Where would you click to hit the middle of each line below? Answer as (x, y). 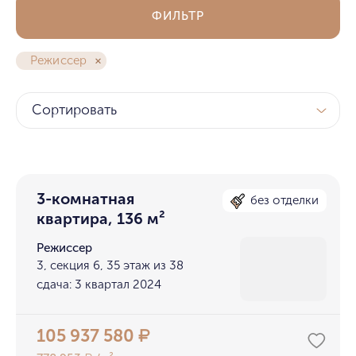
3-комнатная (86, 199)
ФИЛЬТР (178, 15)
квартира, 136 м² (101, 219)
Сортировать (75, 110)
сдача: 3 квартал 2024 (99, 285)
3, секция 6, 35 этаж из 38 (110, 266)
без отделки (285, 201)
